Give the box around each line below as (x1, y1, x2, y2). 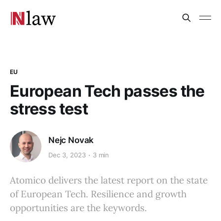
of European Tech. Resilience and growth (10, 187, 186, 200)
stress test (10, 99, 88, 118)
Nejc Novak (48, 135, 94, 145)
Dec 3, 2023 (48, 151, 86, 159)
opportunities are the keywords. (10, 201, 147, 214)
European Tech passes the (10, 81, 205, 101)
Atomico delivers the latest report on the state (10, 174, 208, 186)
